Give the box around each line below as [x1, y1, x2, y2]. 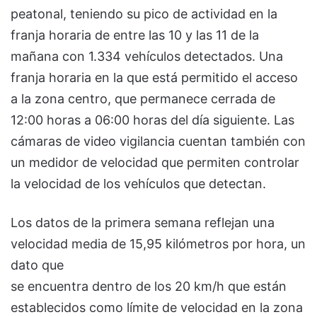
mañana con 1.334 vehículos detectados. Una [11, 48, 283, 64]
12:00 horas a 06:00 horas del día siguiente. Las [11, 112, 294, 127]
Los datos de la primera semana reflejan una [11, 214, 275, 230]
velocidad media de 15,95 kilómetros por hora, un [11, 236, 306, 251]
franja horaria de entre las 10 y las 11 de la [11, 27, 259, 42]
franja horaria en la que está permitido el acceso [11, 69, 298, 85]
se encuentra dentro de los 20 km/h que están [11, 278, 287, 294]
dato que [11, 257, 64, 272]
